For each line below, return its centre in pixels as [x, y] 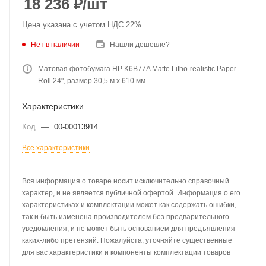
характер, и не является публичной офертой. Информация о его [131, 193]
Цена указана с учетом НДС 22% [82, 25]
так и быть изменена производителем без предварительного [126, 217]
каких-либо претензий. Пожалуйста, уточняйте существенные [127, 240]
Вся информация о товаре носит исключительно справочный [126, 181]
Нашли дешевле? [140, 45]
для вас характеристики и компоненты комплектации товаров [126, 252]
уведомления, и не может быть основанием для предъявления [129, 229]
